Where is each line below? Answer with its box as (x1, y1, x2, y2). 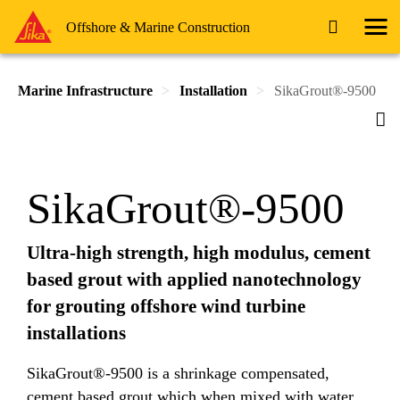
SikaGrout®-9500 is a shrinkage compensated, (27, 363, 329, 382)
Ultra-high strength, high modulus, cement (27, 242, 371, 263)
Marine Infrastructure (18, 83, 153, 98)
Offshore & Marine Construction (65, 19, 250, 35)
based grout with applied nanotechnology (27, 269, 362, 290)
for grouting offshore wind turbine (27, 296, 305, 317)
